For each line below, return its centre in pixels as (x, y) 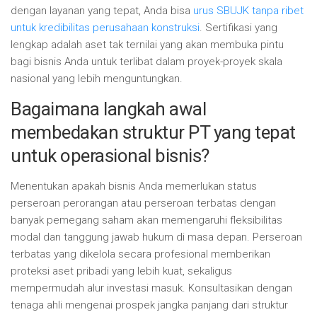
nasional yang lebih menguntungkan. (97, 79)
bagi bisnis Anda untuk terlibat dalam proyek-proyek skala (146, 62)
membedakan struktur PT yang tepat (153, 132)
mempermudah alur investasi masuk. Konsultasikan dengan (151, 288)
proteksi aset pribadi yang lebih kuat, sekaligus (121, 271)
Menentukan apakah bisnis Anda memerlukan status (134, 186)
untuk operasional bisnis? (110, 156)
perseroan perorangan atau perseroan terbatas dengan (143, 203)
